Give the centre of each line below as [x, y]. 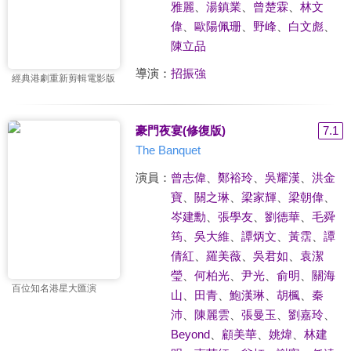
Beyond [190, 335]
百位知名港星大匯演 [54, 289]
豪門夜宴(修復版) [180, 130]
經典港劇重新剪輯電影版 [63, 79]
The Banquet [168, 150]
